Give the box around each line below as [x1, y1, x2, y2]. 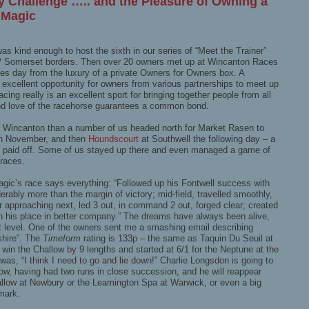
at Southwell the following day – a [139, 134, 275, 145]
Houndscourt [88, 134, 139, 145]
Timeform [43, 233, 83, 244]
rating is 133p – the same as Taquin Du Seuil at [83, 233, 273, 244]
